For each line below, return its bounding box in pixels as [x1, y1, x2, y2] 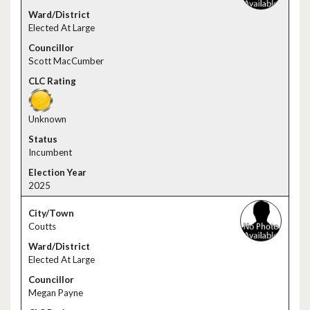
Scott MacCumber [28, 55, 104, 66]
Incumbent [28, 147, 72, 158]
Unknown [28, 113, 66, 125]
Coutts [28, 221, 56, 232]
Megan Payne [28, 287, 83, 298]
